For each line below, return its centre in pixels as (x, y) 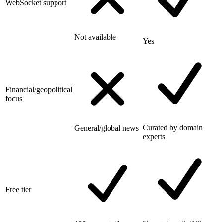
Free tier (18, 189)
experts (154, 136)
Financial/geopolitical (39, 89)
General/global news (107, 128)
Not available (95, 37)
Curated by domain (173, 127)
